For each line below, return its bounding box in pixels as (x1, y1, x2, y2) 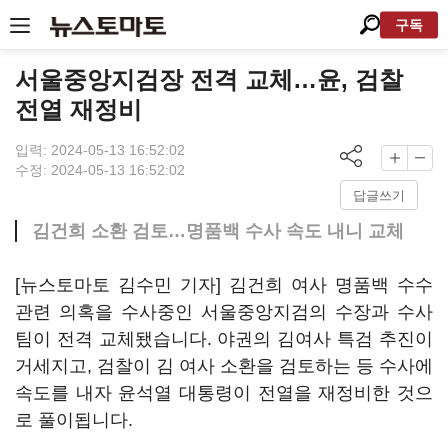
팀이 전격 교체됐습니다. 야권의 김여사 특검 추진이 (15, 329, 433, 349)
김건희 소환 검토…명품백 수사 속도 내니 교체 (32, 221, 404, 241)
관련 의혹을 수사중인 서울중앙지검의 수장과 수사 (15, 302, 433, 322)
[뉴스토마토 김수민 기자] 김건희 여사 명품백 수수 (15, 275, 433, 295)
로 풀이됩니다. (15, 410, 133, 430)
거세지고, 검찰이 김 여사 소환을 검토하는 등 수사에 (15, 356, 433, 376)
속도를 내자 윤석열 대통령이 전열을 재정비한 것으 (15, 383, 433, 403)
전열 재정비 (15, 96, 142, 123)
